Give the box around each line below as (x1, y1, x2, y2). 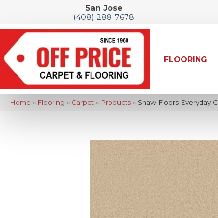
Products (100, 98, 131, 106)
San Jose (85, 3, 123, 13)
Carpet (71, 98, 94, 106)
